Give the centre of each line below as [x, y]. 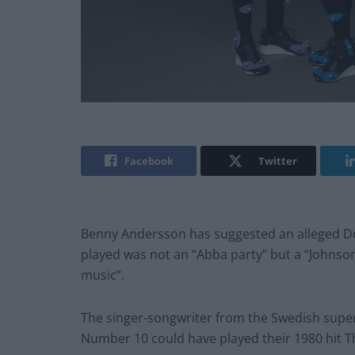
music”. [103, 275]
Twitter [277, 161]
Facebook [149, 161]
